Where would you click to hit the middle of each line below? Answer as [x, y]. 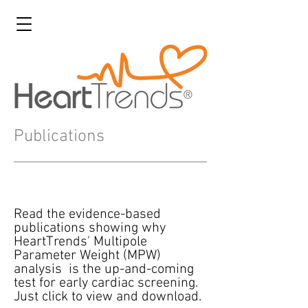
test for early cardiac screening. [106, 283]
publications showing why [90, 228]
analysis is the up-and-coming [104, 269]
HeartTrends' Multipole [80, 242]
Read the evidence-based [87, 214]
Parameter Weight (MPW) [87, 256]
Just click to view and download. [108, 297]
